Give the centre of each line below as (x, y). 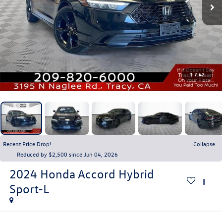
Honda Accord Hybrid (97, 174)
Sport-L (29, 189)
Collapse (204, 144)
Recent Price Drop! (27, 144)
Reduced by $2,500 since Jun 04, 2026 (67, 154)
